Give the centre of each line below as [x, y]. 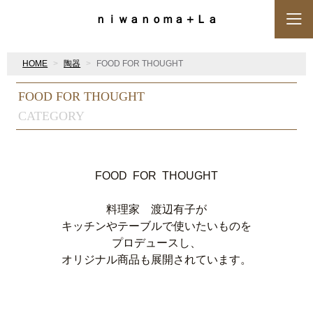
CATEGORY [52, 116]
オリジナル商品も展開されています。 [156, 260]
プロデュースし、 [156, 243]
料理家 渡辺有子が [156, 209]
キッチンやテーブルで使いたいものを [156, 226]
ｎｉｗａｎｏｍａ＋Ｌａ [156, 19]
